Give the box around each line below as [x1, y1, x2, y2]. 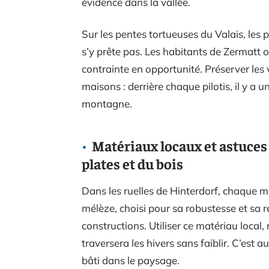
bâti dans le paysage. [82, 253, 180, 267]
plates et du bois [82, 154, 183, 172]
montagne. [82, 97, 132, 110]
